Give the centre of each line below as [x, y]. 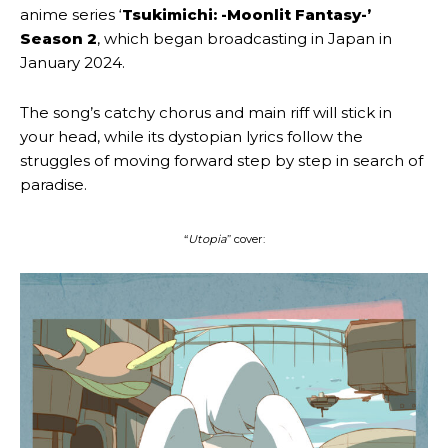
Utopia [207, 239]
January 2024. [72, 63]
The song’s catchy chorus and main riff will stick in [206, 113]
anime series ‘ [71, 15]
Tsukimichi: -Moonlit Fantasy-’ [246, 15]
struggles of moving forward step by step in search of [221, 161]
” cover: [245, 239]
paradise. [53, 185]
